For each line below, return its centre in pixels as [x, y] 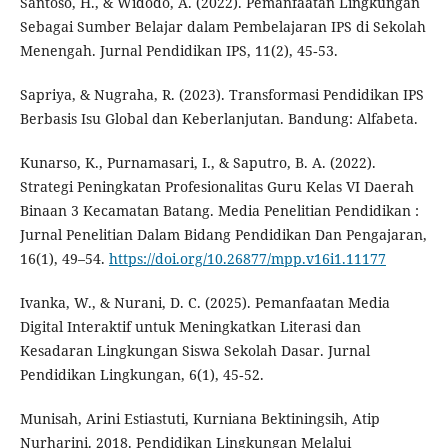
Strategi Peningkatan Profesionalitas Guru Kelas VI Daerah [216, 187]
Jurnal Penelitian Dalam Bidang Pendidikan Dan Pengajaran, [223, 235]
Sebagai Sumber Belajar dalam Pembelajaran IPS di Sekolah [222, 27]
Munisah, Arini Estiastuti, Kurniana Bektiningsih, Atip [199, 419]
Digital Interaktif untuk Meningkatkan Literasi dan [190, 327]
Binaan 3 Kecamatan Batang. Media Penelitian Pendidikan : [219, 211]
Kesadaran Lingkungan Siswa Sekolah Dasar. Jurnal [194, 351]
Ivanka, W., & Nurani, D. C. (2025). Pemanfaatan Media [204, 303]
